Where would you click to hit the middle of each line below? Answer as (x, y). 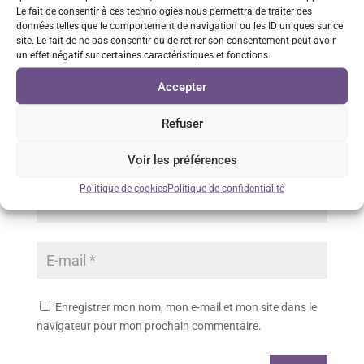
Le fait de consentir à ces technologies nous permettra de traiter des (164, 11)
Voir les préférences (182, 159)
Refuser (182, 123)
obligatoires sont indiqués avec (115, 30)
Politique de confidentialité (226, 188)
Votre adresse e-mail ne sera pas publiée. (138, 12)
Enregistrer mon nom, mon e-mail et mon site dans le (186, 308)
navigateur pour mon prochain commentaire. (149, 326)
